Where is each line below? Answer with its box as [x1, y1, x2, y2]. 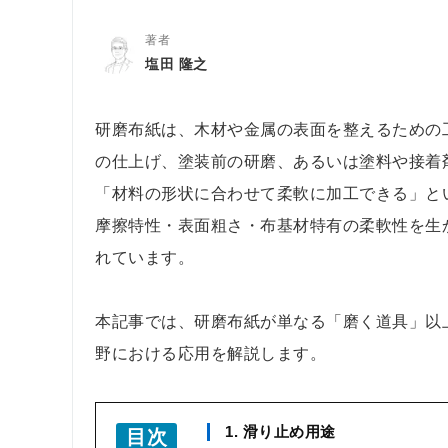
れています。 [95, 249, 194, 266]
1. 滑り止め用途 [225, 423, 336, 440]
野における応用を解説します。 [95, 345, 326, 362]
